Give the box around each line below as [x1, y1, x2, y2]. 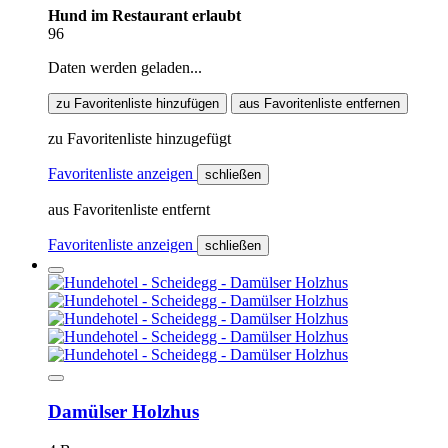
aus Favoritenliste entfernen [239, 96, 400, 112]
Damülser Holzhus [48, 401, 199, 423]
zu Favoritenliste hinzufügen [56, 96, 219, 112]
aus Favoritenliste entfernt [48, 201, 210, 219]
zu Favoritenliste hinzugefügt [48, 130, 231, 148]
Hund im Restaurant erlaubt [48, 7, 241, 25]
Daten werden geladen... [48, 59, 202, 77]
